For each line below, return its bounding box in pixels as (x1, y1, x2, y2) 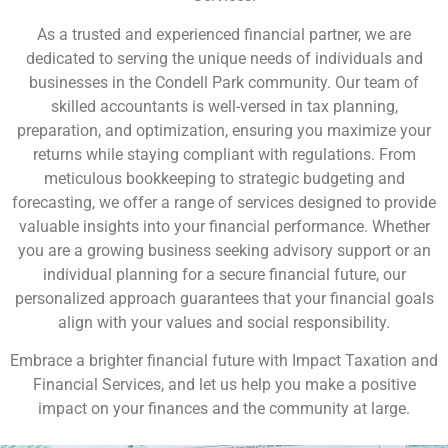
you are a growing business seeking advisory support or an (17, 240, 431, 260)
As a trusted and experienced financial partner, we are (37, 24, 411, 44)
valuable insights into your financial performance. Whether (18, 216, 430, 236)
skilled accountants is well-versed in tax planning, (50, 96, 398, 116)
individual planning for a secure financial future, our (42, 264, 406, 284)
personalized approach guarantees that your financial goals (14, 288, 434, 308)
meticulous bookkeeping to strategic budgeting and (43, 168, 405, 188)
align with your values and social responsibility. (58, 312, 390, 332)
